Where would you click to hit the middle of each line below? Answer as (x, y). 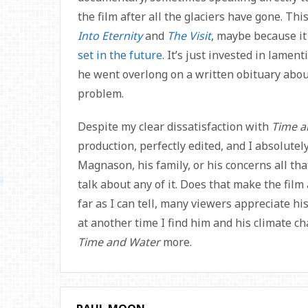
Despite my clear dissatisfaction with (175, 126)
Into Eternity (110, 35)
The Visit (189, 35)
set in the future (120, 55)
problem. (101, 93)
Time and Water (120, 242)
